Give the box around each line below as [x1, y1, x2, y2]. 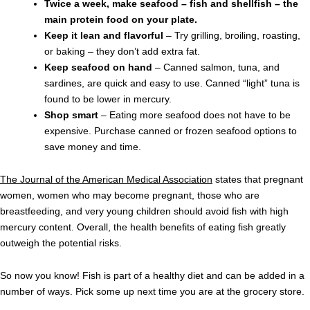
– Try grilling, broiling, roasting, [166, 30, 300, 42]
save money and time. [44, 141, 141, 153]
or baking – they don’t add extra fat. [44, 46, 200, 57]
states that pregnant [212, 174, 303, 185]
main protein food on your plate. [44, 14, 197, 26]
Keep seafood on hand [44, 62, 152, 73]
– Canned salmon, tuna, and [152, 62, 280, 73]
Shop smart [44, 109, 101, 121]
